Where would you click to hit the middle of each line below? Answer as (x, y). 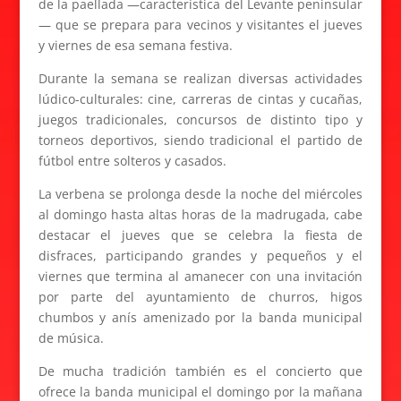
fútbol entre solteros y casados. (132, 161)
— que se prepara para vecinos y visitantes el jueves (200, 25)
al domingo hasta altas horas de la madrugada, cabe (200, 214)
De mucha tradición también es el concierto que (200, 371)
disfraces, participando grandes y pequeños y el (200, 256)
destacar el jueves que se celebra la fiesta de (200, 235)
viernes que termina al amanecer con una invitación (200, 276)
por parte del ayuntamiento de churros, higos (200, 297)
